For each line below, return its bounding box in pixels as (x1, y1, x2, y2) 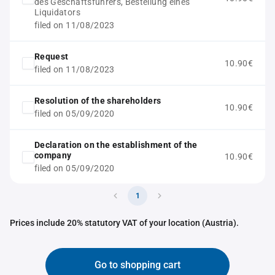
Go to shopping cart (95, 259, 180, 271)
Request (34, 52, 69, 61)
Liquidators (34, 7, 80, 17)
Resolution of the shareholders (34, 96, 161, 106)
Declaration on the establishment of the (34, 140, 198, 150)
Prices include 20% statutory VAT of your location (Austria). (10, 218, 239, 228)
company (34, 150, 72, 160)
